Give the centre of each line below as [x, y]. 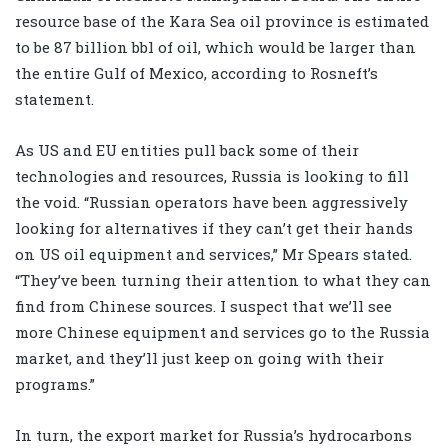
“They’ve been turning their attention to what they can [223, 280]
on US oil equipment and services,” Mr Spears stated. [213, 254]
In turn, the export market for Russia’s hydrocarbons [213, 435]
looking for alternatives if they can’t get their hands [214, 228]
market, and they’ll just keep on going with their [199, 358]
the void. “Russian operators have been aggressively [211, 202]
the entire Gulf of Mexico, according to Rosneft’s [196, 73]
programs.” [55, 384]
